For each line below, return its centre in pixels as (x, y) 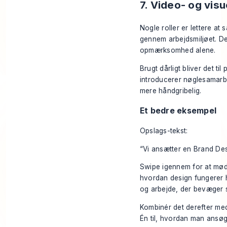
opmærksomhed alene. (178, 50)
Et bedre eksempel (178, 110)
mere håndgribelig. (171, 90)
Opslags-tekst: (164, 131)
